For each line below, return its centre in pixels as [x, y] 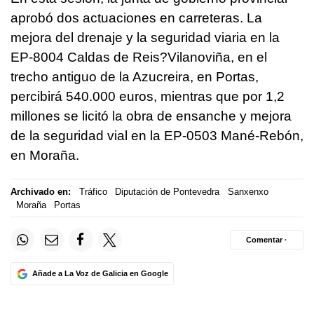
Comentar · [267, 239]
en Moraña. [45, 156]
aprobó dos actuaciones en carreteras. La [136, 18]
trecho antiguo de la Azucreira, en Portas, [135, 77]
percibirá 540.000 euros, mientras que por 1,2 [148, 97]
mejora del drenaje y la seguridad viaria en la [145, 38]
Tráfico [93, 191]
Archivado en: [41, 191]
